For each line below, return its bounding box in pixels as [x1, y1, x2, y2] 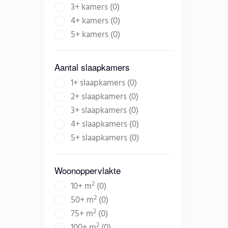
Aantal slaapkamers [54, 61, 130, 74]
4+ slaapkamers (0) [71, 118, 139, 132]
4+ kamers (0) [71, 14, 120, 28]
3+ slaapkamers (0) [71, 104, 138, 118]
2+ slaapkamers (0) [71, 90, 138, 104]
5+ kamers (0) [71, 28, 120, 42]
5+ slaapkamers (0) [71, 131, 139, 146]
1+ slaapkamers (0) [71, 76, 137, 91]
